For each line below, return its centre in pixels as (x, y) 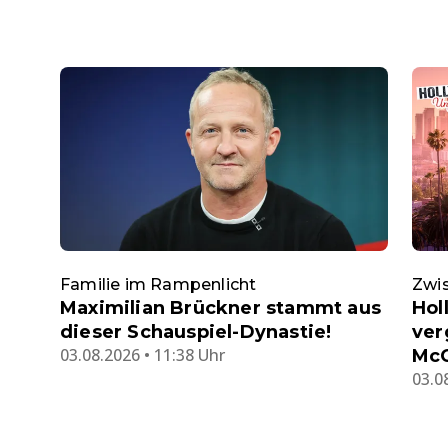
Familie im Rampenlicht (158, 285)
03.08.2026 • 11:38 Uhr (142, 355)
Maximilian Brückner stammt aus (220, 308)
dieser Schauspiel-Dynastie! (196, 332)
